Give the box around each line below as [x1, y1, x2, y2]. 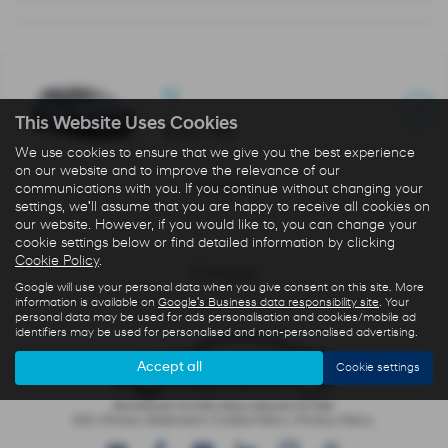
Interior [194, 177, 254, 196]
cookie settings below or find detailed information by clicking [15, 235, 395, 251]
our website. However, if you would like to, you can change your [15, 217, 417, 233]
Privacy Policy [293, 415, 376, 428]
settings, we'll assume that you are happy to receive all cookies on [15, 199, 430, 215]
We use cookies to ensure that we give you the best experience [15, 145, 415, 161]
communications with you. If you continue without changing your [15, 181, 423, 197]
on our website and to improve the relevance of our [15, 163, 340, 179]
